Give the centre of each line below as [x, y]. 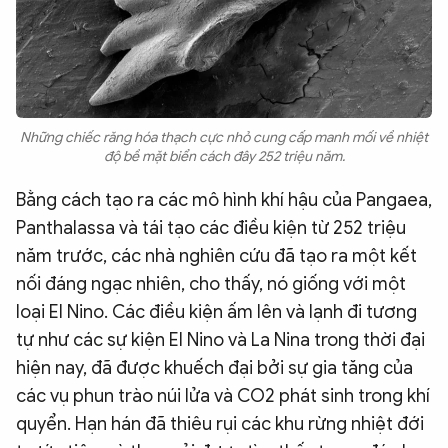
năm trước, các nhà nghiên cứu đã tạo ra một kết [216, 256]
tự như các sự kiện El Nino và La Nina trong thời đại [220, 340]
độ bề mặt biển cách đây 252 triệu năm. [224, 157]
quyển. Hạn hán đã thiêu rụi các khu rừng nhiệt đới [220, 424]
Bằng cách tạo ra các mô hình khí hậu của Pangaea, [224, 200]
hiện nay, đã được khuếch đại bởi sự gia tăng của [214, 368]
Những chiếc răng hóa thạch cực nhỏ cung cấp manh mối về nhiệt [224, 138]
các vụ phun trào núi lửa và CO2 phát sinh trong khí [223, 396]
